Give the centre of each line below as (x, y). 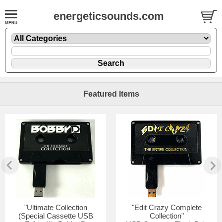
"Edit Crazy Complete (166, 207)
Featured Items (111, 94)
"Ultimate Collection (55, 207)
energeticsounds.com (109, 16)
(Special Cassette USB (55, 216)
